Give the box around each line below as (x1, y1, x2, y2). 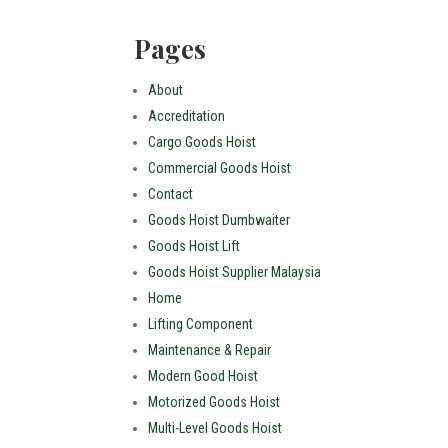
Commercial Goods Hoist (148, 159, 292, 176)
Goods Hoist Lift (148, 237, 241, 254)
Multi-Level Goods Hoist (148, 419, 283, 436)
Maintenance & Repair (148, 341, 272, 358)
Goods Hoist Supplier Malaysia (148, 263, 322, 280)
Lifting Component (148, 315, 254, 332)
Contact (148, 185, 194, 202)
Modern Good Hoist (148, 367, 259, 384)
